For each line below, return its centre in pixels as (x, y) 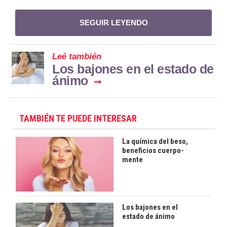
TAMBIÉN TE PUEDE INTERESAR (78, 118)
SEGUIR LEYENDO (113, 22)
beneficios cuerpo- (153, 151)
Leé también (77, 56)
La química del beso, (155, 142)
